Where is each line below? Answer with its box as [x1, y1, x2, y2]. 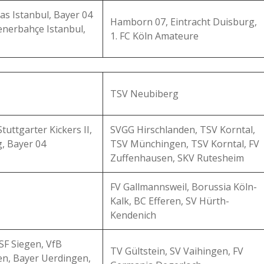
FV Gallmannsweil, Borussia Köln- [110, 180, 257, 193]
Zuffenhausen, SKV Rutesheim [110, 151, 244, 164]
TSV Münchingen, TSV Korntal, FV [110, 137, 259, 150]
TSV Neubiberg [110, 87, 179, 100]
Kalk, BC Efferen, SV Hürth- [110, 194, 229, 207]
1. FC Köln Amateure [110, 29, 199, 42]
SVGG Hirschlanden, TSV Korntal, [110, 123, 255, 136]
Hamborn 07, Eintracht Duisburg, [110, 15, 257, 28]
